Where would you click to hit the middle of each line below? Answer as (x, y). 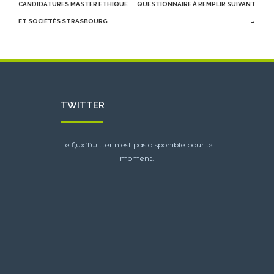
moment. (137, 158)
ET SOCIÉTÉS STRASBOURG (63, 21)
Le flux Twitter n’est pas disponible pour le (137, 145)
